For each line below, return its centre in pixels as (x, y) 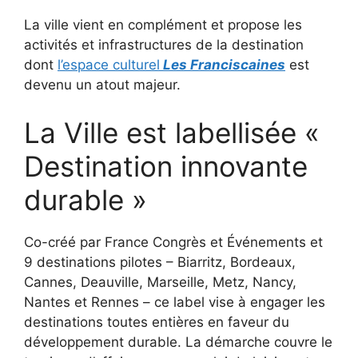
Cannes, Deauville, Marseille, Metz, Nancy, (160, 282)
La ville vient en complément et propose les (163, 25)
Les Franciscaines (224, 65)
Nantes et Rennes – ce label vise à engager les (175, 302)
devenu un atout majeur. (102, 85)
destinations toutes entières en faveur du (157, 322)
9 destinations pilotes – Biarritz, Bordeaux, (160, 262)
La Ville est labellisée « (172, 132)
